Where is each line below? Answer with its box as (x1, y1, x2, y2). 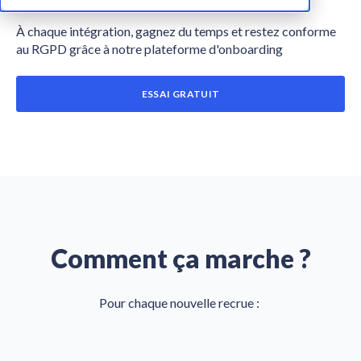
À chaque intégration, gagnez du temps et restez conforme (16, 23, 336, 39)
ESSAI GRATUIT (141, 87, 220, 100)
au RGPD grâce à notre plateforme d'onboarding (16, 40, 283, 56)
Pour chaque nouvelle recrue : (99, 294, 262, 310)
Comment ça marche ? (50, 242, 311, 274)
